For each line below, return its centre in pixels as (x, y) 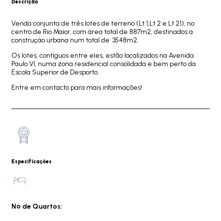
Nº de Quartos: (37, 206)
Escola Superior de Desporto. (56, 72)
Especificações (32, 161)
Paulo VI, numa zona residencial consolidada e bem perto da (104, 64)
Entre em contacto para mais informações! (77, 87)
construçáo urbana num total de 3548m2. (75, 40)
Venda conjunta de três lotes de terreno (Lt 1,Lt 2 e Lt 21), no (103, 23)
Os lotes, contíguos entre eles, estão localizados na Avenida (103, 55)
